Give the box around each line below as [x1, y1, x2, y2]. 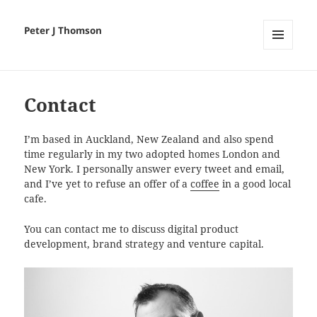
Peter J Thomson [24, 24, 103, 38]
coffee [190, 178, 220, 191]
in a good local [219, 178, 292, 191]
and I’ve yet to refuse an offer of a [24, 178, 191, 191]
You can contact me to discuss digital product [24, 222, 239, 236]
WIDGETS [263, 73, 304, 86]
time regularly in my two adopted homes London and [24, 148, 281, 161]
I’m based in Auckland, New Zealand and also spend [24, 133, 275, 146]
